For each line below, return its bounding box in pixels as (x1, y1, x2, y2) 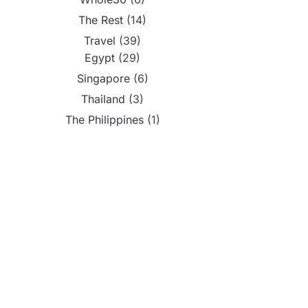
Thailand (81, 92, 125, 107)
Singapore (76, 71, 130, 86)
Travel (84, 34, 115, 48)
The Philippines (65, 113, 144, 127)
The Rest (78, 13, 123, 27)
